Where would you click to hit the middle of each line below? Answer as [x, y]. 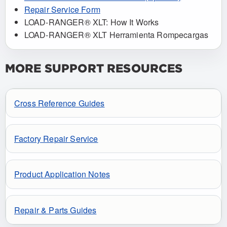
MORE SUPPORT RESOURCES [94, 68]
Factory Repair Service [56, 139]
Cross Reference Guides [60, 103]
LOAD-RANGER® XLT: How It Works [91, 22]
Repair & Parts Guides [55, 210]
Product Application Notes [62, 174]
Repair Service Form [62, 9]
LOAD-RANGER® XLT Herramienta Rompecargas [116, 34]
